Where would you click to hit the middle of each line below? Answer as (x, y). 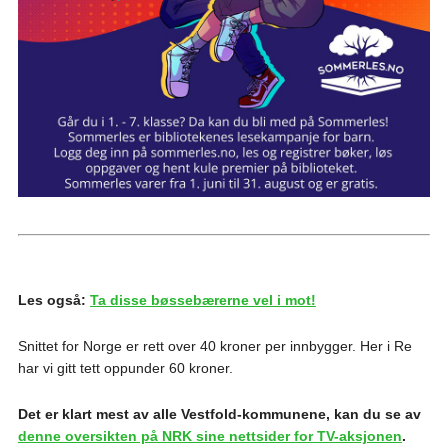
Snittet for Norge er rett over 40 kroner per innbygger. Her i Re (214, 345)
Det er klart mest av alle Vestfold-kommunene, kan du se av (219, 413)
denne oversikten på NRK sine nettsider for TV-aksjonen (209, 435)
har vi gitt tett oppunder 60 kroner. (125, 367)
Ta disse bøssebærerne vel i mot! (202, 299)
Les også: (53, 299)
